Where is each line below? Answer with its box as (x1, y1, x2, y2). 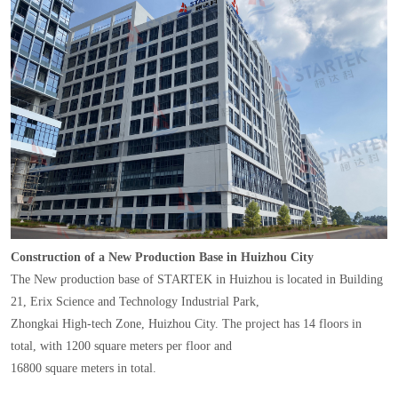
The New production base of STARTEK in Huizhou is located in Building (10, 273, 383, 287)
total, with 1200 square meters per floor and (10, 339, 235, 354)
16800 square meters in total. (10, 362, 156, 376)
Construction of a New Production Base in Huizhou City (10, 251, 314, 265)
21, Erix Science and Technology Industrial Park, (10, 295, 263, 309)
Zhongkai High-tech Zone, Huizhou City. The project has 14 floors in (10, 317, 362, 331)
